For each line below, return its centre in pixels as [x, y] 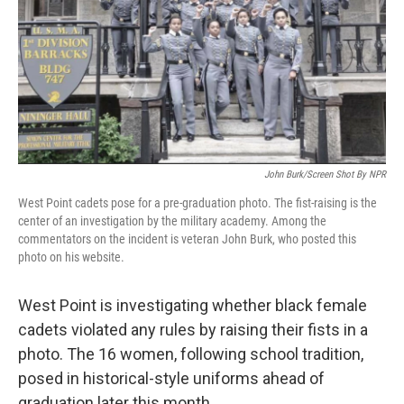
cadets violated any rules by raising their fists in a [193, 330]
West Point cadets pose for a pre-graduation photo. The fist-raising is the [197, 203]
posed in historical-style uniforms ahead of [171, 378]
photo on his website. [71, 257]
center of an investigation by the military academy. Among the [172, 221]
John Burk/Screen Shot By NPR [325, 174]
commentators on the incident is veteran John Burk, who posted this [187, 239]
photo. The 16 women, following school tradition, [191, 354]
